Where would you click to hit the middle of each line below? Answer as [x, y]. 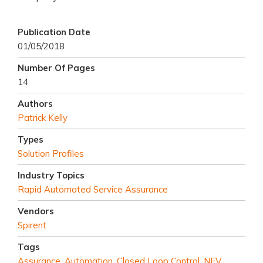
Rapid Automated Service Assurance [93, 190]
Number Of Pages [56, 68]
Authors [35, 104]
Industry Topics [51, 176]
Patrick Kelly [43, 118]
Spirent [32, 225]
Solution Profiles [51, 154]
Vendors [36, 211]
